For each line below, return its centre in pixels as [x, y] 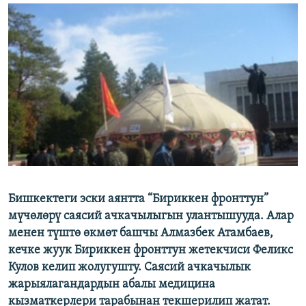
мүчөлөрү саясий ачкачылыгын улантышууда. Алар [151, 217]
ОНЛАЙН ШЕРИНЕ [49, 11]
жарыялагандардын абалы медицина [112, 285]
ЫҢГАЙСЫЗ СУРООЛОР [69, 62]
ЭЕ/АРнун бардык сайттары [96, 105]
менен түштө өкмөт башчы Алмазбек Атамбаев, [141, 234]
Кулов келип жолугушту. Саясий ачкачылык [129, 268]
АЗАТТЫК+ [45, 37]
